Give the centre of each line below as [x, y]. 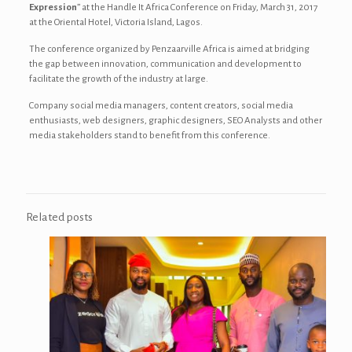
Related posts [59, 217]
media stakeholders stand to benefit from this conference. [149, 136]
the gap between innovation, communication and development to [165, 64]
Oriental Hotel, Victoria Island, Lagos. [128, 22]
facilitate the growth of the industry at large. [118, 79]
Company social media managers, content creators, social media [161, 106]
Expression [53, 7]
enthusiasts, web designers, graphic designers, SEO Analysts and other [175, 121]
